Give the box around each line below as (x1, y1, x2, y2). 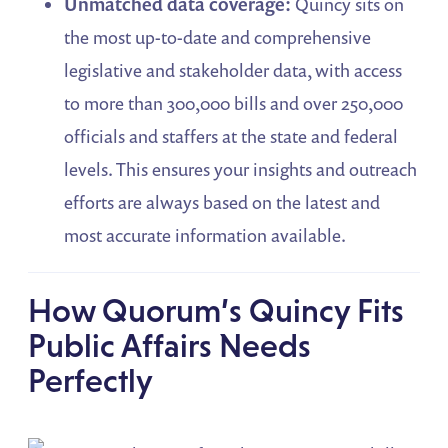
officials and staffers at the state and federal (64, 124, 399, 149)
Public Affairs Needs (28, 327, 312, 365)
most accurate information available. (64, 223, 347, 248)
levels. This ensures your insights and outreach (64, 157, 418, 182)
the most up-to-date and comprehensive (64, 25, 372, 50)
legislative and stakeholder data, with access (64, 58, 403, 83)
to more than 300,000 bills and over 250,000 (64, 91, 404, 116)
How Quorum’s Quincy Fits (28, 292, 405, 330)
